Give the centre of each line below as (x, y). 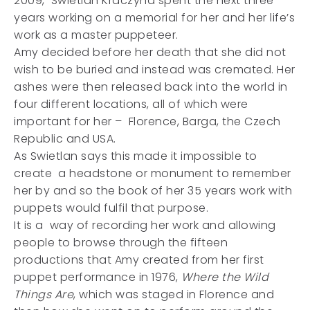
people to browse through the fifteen (121, 243)
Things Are (44, 294)
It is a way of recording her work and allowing (145, 225)
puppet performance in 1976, (98, 277)
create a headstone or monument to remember (153, 173)
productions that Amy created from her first (139, 260)
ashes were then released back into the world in (151, 87)
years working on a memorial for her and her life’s (154, 18)
